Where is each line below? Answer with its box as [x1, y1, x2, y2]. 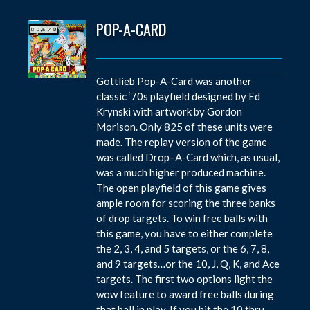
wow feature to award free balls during [96, 287, 275, 300]
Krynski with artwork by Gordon [96, 104, 243, 118]
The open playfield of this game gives [96, 181, 267, 194]
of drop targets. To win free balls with [96, 211, 268, 224]
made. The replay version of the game [96, 135, 268, 148]
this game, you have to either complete [96, 226, 273, 239]
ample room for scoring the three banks [96, 196, 276, 209]
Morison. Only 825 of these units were [96, 120, 273, 133]
